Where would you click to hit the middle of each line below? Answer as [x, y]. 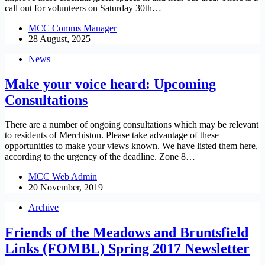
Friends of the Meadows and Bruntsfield [127, 233]
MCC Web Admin [63, 177]
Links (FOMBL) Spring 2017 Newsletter [127, 249]
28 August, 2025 [59, 38]
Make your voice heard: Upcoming [110, 84]
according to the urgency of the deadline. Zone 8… [100, 157]
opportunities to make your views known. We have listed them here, [131, 146]
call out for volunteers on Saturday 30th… [83, 8]
